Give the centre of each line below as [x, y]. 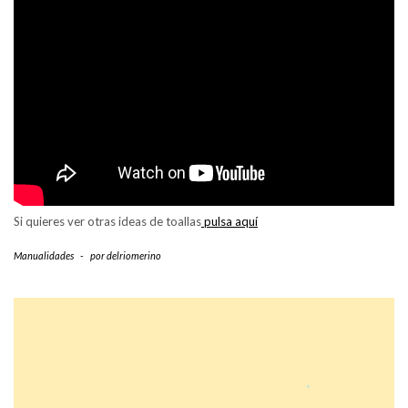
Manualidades [44, 256]
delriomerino [134, 256]
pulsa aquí [229, 222]
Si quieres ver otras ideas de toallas [107, 222]
